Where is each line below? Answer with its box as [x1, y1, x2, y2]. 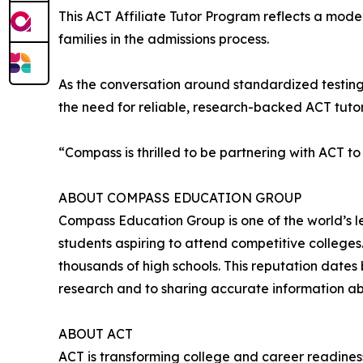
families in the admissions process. [58, 30, 269, 47]
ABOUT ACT [58, 325, 133, 342]
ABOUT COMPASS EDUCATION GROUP [58, 189, 301, 206]
